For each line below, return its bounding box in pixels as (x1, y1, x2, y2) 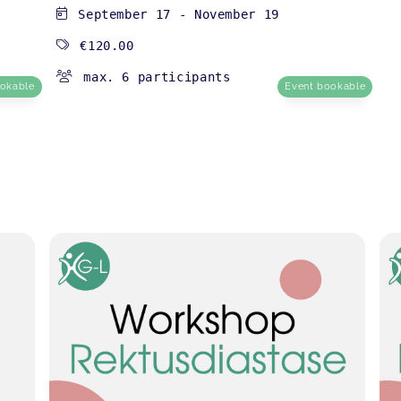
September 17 (78, 7, 171, 22)
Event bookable (285, 81, 366, 93)
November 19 (193, 7, 279, 22)
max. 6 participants (83, 70, 231, 85)
